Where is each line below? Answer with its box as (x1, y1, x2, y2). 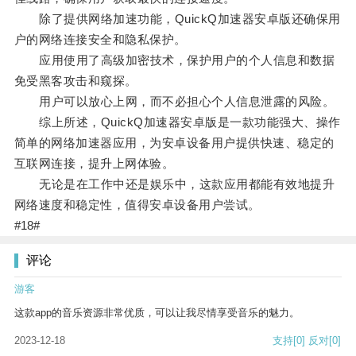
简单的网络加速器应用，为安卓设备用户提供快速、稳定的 (14, 136, 335, 150)
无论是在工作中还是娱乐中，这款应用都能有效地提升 (14, 177, 335, 192)
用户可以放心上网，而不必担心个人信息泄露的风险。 (14, 95, 335, 109)
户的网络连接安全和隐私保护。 (14, 33, 187, 47)
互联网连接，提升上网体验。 (14, 157, 175, 171)
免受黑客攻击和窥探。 (14, 74, 137, 88)
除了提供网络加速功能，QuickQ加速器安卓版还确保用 (14, 12, 341, 26)
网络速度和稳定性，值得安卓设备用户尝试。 (14, 198, 261, 212)
